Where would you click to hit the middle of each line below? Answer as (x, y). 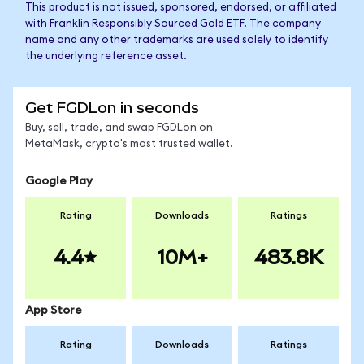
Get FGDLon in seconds (112, 108)
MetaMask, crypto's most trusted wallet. (129, 144)
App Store (54, 310)
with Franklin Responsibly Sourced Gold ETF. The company (173, 24)
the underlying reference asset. (106, 56)
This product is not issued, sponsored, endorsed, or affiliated (181, 8)
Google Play (59, 181)
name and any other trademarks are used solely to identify (177, 40)
